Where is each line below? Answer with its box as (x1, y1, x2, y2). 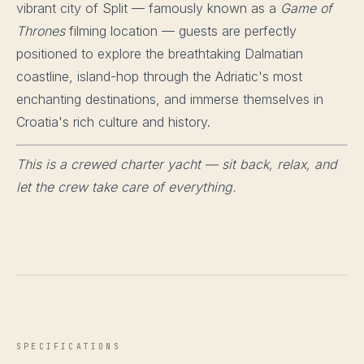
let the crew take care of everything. (16, 179, 236, 196)
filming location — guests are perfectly (65, 23, 297, 40)
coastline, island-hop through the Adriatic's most (16, 68, 302, 85)
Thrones (16, 23, 65, 40)
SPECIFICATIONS (16, 341, 121, 353)
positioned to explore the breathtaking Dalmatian (16, 45, 303, 63)
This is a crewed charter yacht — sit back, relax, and (16, 156, 337, 173)
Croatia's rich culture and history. (16, 114, 210, 131)
